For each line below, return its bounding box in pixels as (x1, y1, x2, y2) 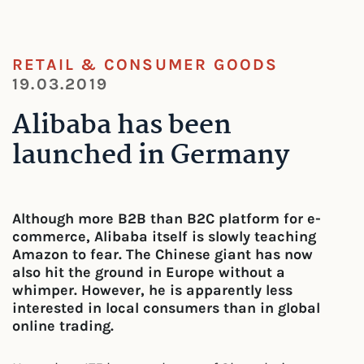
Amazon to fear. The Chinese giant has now (12, 245, 313, 263)
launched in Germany (12, 135, 289, 178)
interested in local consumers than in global (12, 299, 320, 317)
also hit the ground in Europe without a (12, 263, 285, 281)
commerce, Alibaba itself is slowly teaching (12, 227, 316, 245)
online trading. (12, 317, 114, 335)
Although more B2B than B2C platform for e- (12, 210, 321, 227)
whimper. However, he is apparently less (12, 281, 292, 299)
